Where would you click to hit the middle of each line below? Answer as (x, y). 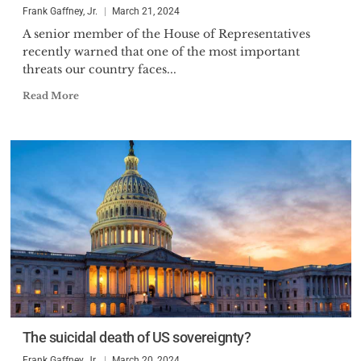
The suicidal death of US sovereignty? (136, 337)
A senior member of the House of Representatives (166, 34)
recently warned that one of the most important (161, 52)
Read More (50, 95)
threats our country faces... (99, 69)
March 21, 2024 (145, 11)
